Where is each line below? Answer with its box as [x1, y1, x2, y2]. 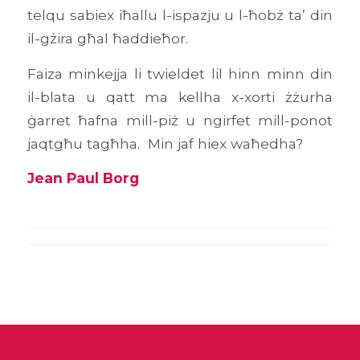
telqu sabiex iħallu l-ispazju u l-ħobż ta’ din [27, 6, 333, 23]
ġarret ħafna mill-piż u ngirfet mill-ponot [27, 111, 333, 129]
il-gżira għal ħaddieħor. [27, 29, 188, 47]
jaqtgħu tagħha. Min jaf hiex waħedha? [27, 134, 303, 152]
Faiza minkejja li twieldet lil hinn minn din [27, 64, 333, 82]
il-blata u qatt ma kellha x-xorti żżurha [27, 88, 333, 105]
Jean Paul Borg [27, 170, 139, 187]
